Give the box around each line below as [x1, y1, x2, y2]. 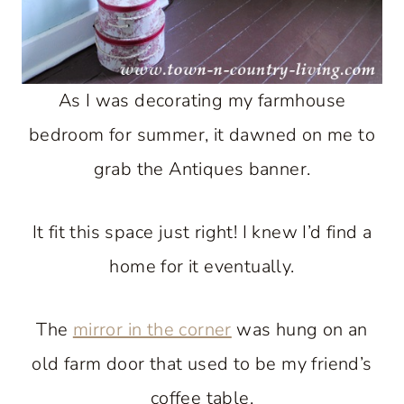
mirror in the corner [72, 317, 232, 342]
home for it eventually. [109, 253, 295, 279]
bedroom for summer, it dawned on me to [28, 122, 376, 147]
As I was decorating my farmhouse [58, 87, 346, 113]
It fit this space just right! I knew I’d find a [32, 219, 372, 244]
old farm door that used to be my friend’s [32, 351, 372, 376]
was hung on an [231, 317, 368, 342]
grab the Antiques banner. [93, 156, 311, 181]
